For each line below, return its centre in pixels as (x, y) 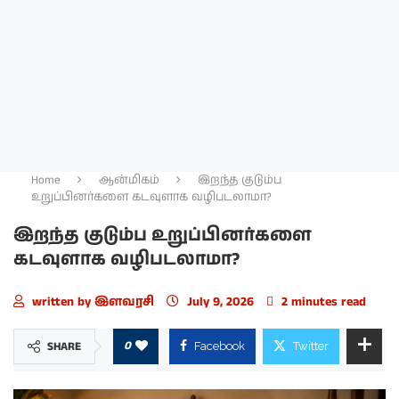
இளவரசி (126, 301)
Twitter (311, 346)
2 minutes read (322, 301)
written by (61, 301)
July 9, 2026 (220, 301)
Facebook (220, 346)
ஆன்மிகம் (129, 180)
